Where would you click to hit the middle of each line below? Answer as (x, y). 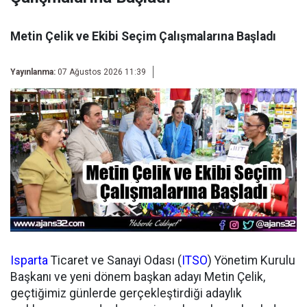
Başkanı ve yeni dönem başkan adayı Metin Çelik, (138, 277)
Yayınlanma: (33, 72)
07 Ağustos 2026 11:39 (102, 72)
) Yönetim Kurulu (251, 260)
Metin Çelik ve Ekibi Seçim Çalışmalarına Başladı (143, 36)
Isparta (29, 260)
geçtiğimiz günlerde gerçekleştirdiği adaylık (126, 293)
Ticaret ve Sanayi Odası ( (115, 260)
